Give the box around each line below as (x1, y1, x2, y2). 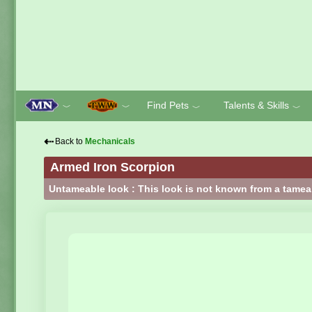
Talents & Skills (223, 100, 289, 111)
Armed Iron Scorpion (50, 160, 175, 174)
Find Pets (147, 100, 189, 111)
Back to (55, 136, 85, 146)
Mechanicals (85, 136, 135, 146)
